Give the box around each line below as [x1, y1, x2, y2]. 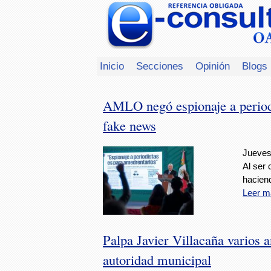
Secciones [136, 60, 183, 72]
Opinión [195, 60, 230, 72]
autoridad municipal [103, 250, 211, 269]
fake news [103, 116, 156, 134]
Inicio [100, 60, 124, 72]
